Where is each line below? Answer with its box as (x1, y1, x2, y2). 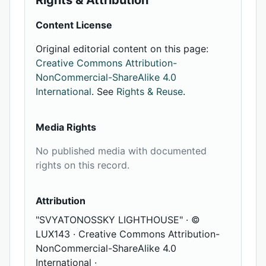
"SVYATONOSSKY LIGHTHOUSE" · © (36, 214, 200, 226)
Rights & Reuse (116, 85, 183, 97)
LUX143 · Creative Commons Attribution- (36, 228, 220, 240)
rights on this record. (36, 159, 129, 171)
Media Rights (36, 121, 96, 133)
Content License (36, 19, 112, 31)
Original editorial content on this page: (36, 43, 208, 55)
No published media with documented (36, 145, 207, 157)
